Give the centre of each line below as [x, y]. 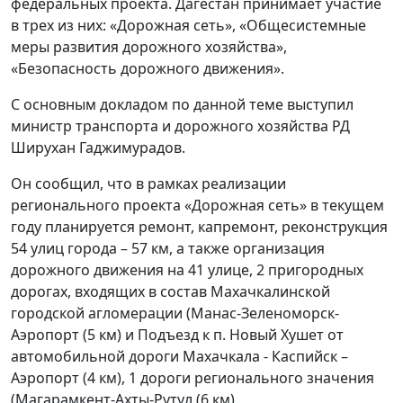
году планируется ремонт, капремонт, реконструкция [199, 226]
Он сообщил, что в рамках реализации [148, 183]
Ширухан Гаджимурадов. [98, 147]
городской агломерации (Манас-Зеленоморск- [175, 313]
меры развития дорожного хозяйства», [149, 46]
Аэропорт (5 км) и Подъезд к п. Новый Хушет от [177, 334]
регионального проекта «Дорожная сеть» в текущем [197, 205]
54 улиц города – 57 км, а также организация [168, 248]
